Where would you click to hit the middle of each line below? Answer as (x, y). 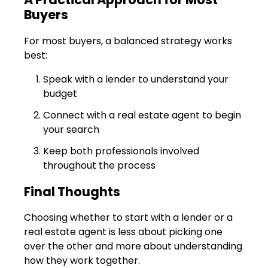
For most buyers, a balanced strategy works (128, 41)
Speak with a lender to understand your (136, 79)
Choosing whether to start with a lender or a (128, 217)
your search (71, 129)
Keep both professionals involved (121, 151)
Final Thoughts (72, 191)
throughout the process (99, 165)
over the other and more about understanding (133, 246)
